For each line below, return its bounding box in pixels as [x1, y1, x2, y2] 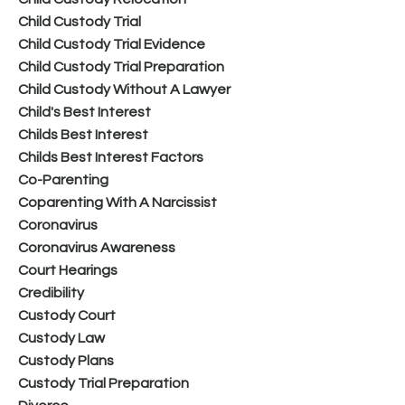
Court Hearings [18, 262, 118, 278]
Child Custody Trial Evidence [18, 36, 205, 52]
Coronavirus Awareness [18, 240, 175, 255]
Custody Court [18, 307, 116, 323]
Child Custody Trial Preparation [18, 59, 224, 74]
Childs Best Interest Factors [18, 149, 203, 165]
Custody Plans [18, 353, 114, 368]
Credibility [18, 285, 84, 300]
